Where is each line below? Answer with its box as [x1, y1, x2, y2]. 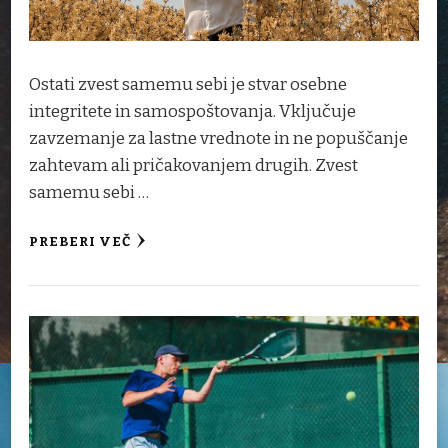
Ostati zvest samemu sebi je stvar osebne [29, 73, 347, 95]
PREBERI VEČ [29, 233, 131, 250]
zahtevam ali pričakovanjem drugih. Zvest [29, 154, 358, 176]
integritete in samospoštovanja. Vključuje [29, 100, 356, 122]
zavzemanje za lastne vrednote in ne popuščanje [29, 127, 408, 149]
